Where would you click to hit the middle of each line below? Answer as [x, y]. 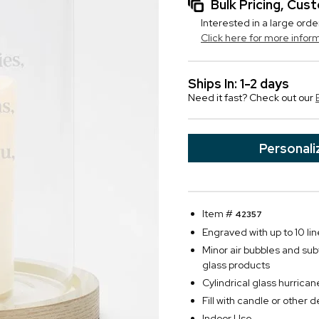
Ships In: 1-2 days [239, 84]
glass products [236, 265]
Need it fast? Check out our [252, 98]
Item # [219, 214]
